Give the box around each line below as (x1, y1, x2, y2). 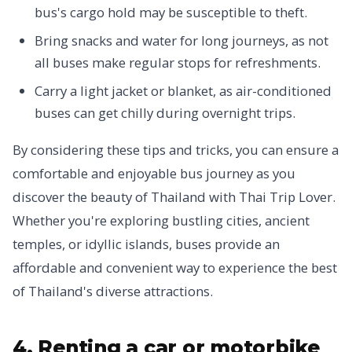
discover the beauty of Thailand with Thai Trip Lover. (13, 188, 335, 206)
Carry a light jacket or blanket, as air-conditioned (35, 82, 332, 100)
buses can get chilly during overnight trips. (35, 104, 295, 122)
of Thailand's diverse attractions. (13, 282, 213, 300)
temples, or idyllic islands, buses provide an (13, 235, 280, 253)
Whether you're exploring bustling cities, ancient (13, 211, 310, 229)
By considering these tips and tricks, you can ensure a (13, 141, 339, 159)
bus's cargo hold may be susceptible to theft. (35, 3, 307, 21)
